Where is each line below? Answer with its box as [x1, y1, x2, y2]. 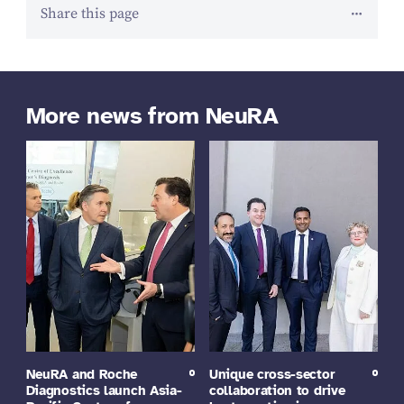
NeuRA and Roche [25, 365, 138, 382]
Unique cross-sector [209, 365, 335, 382]
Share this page [40, 5, 139, 23]
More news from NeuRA [25, 100, 279, 131]
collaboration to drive [209, 381, 345, 399]
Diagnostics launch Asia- [25, 381, 182, 399]
